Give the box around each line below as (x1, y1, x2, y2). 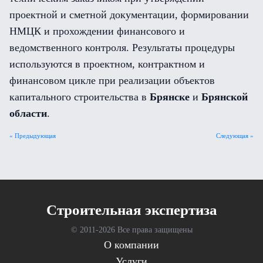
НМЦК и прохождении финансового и (9, 25, 185, 37)
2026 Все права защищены (98, 225, 193, 234)
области (9, 107, 47, 119)
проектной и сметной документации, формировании (9, 9, 249, 21)
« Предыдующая (9, 132, 56, 139)
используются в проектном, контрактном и (9, 58, 205, 70)
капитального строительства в (9, 91, 150, 103)
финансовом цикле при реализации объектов (9, 75, 215, 86)
